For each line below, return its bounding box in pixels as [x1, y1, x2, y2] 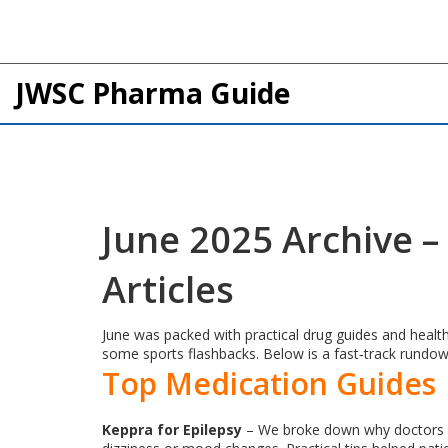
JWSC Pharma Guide [15, 74, 290, 112]
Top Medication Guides [102, 363, 436, 404]
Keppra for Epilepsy [102, 420, 242, 439]
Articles [102, 265, 234, 314]
